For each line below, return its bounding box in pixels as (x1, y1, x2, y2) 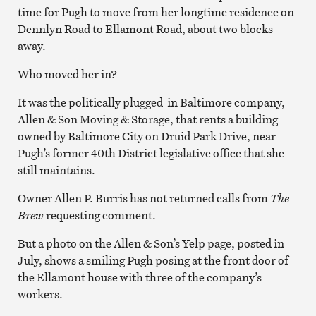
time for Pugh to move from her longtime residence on (17, 4, 294, 20)
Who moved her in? (17, 66, 117, 82)
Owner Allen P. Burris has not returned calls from (17, 190, 268, 206)
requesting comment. (43, 207, 156, 223)
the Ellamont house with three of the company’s (17, 269, 262, 285)
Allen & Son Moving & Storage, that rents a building (17, 111, 278, 127)
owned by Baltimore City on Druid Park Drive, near (17, 128, 276, 144)
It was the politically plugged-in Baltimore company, (17, 94, 285, 110)
